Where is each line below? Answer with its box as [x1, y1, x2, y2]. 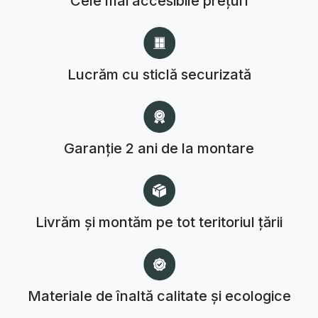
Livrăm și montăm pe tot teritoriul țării [35, 214, 283, 231]
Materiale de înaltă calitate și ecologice [27, 287, 291, 305]
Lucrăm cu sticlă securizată [67, 66, 251, 84]
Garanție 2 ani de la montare [64, 140, 254, 158]
